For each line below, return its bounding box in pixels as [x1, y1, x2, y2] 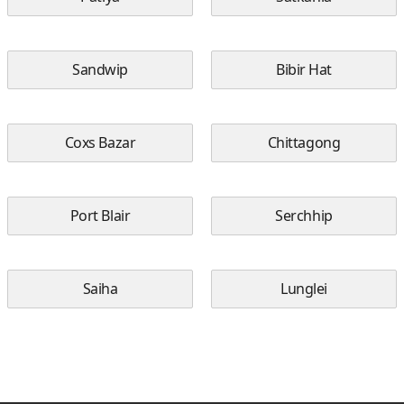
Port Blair [69, 206, 131, 225]
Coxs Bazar [64, 133, 136, 152]
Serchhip [275, 206, 333, 225]
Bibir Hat [276, 60, 332, 79]
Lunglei [280, 279, 327, 298]
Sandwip [72, 60, 128, 79]
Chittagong [267, 133, 341, 152]
